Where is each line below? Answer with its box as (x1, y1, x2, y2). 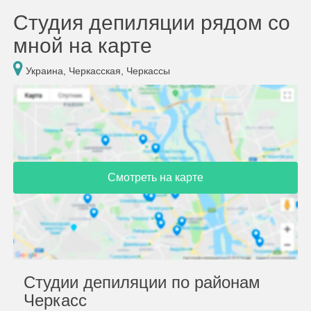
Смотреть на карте (108, 171, 203, 183)
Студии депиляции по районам (24, 272, 260, 292)
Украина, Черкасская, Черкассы (23, 65, 170, 76)
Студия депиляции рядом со (13, 11, 290, 34)
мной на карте (13, 34, 152, 57)
